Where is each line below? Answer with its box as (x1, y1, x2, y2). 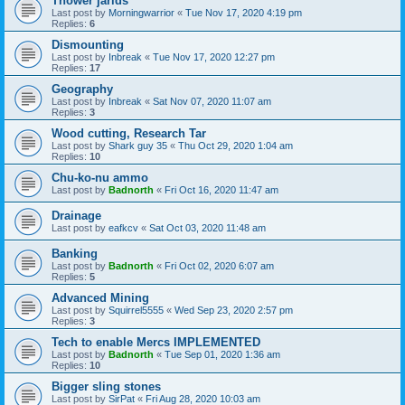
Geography (52, 81, 113, 96)
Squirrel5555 (108, 304, 164, 316)
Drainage (52, 208, 101, 222)
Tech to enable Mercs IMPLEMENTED (52, 334, 260, 349)
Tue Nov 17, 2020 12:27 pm (153, 51, 275, 62)
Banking (52, 246, 98, 260)
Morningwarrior (108, 6, 174, 18)
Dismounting (52, 37, 124, 52)
